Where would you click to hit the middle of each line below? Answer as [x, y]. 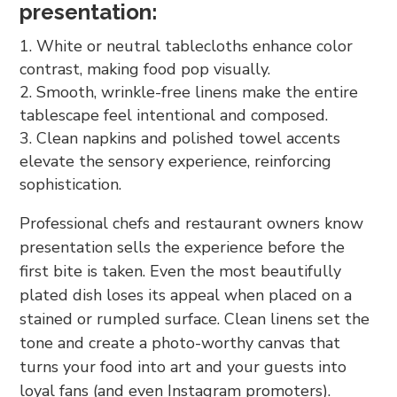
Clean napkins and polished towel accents [189, 138]
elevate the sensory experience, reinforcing [176, 161]
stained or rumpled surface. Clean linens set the [195, 319]
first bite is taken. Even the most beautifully [181, 271]
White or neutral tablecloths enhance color [195, 46]
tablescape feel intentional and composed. [174, 115]
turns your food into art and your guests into [183, 366]
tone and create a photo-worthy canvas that [180, 343]
